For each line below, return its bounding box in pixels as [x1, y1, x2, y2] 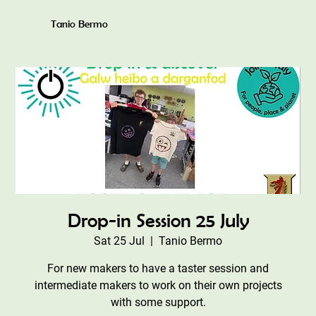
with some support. [110, 295, 206, 309]
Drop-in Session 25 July [67, 209, 249, 231]
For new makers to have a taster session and [47, 261, 269, 275]
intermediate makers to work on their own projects [34, 278, 282, 292]
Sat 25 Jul [94, 233, 145, 248]
